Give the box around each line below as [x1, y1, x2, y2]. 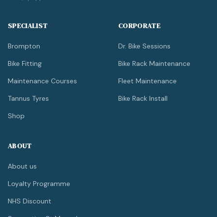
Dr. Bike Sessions [118, 42, 170, 51]
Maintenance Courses [8, 77, 77, 86]
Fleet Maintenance [118, 77, 177, 86]
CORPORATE [118, 21, 161, 31]
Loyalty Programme [8, 179, 70, 188]
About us [8, 162, 37, 171]
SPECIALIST [8, 21, 48, 31]
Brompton [8, 42, 40, 51]
